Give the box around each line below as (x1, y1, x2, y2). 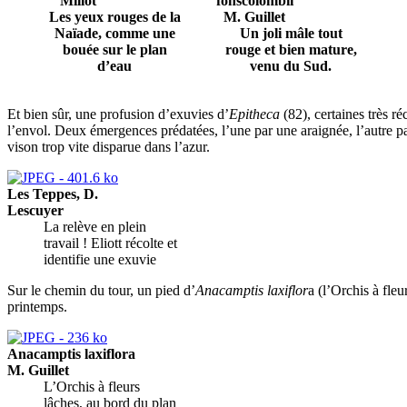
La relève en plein (44, 218, 146, 234)
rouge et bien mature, (224, 41, 357, 57)
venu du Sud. (250, 57, 332, 74)
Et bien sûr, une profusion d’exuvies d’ (7, 105, 229, 122)
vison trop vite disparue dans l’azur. (7, 138, 210, 154)
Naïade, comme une (54, 25, 175, 41)
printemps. (7, 298, 67, 314)
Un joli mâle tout (239, 25, 342, 41)
